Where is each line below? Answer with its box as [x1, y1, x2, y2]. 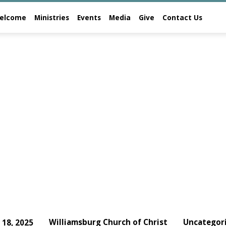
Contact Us [162, 13, 202, 22]
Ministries [34, 13, 69, 22]
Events [77, 13, 101, 22]
